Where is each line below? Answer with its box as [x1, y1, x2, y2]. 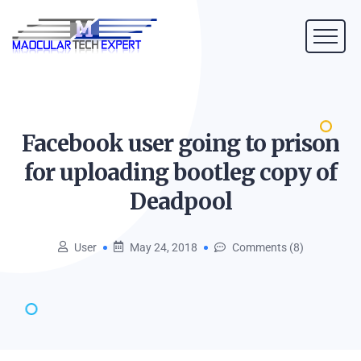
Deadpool [129, 187, 232, 216]
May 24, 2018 [129, 241, 197, 254]
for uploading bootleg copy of [24, 158, 337, 187]
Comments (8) [231, 241, 304, 254]
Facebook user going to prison [22, 129, 339, 158]
